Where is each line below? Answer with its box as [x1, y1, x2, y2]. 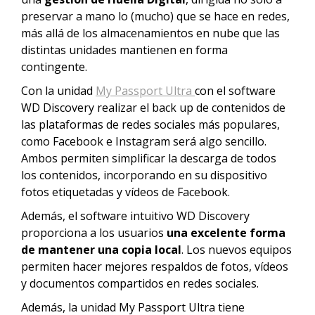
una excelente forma [167, 225, 285, 240]
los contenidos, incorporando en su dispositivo [21, 167, 267, 183]
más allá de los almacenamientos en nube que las [21, 25, 280, 41]
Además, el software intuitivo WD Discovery [21, 208, 250, 224]
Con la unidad [21, 83, 96, 98]
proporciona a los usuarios [21, 225, 167, 240]
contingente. [21, 59, 87, 75]
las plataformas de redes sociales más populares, [21, 117, 280, 132]
